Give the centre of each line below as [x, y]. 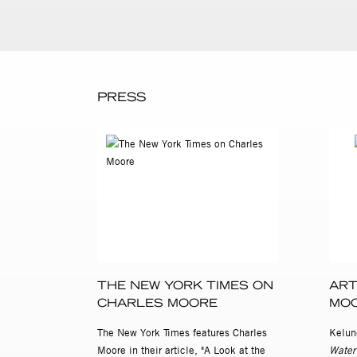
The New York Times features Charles [182, 333]
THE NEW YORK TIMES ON [185, 286]
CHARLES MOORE [157, 303]
